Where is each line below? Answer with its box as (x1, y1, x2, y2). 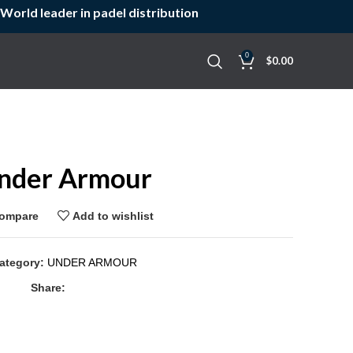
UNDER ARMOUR (47, 256, 137, 269)
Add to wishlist (72, 209, 154, 222)
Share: (31, 281, 65, 294)
